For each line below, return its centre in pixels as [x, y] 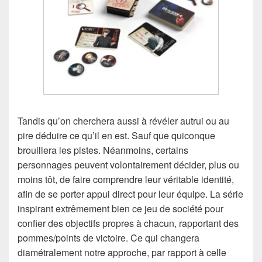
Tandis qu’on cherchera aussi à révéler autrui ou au [123, 120]
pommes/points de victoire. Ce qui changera [108, 237]
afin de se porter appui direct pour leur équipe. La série [130, 194]
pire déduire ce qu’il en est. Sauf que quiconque [116, 135]
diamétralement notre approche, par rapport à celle [122, 252]
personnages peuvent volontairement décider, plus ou [128, 164]
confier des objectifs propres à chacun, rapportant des [128, 223]
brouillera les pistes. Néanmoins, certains [103, 150]
